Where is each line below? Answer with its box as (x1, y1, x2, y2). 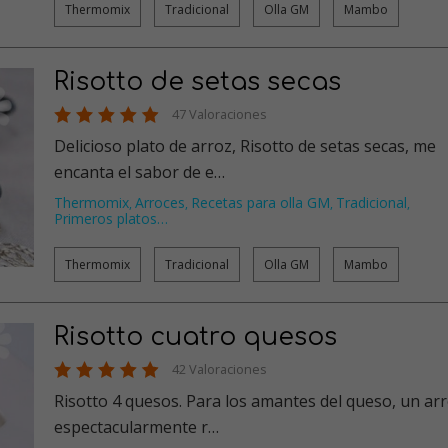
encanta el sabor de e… (54, 160, 225, 183)
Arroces (135, 192, 185, 212)
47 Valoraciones (172, 104, 267, 123)
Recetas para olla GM (191, 192, 330, 212)
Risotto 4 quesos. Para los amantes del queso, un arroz (54, 389, 186, 412)
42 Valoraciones (172, 359, 267, 378)
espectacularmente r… (54, 415, 219, 438)
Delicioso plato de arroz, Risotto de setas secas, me (54, 134, 413, 157)
